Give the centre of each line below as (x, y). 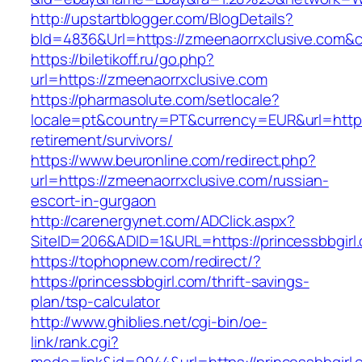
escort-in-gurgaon (94, 201)
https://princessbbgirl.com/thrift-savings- (170, 282)
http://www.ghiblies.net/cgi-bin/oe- (149, 322)
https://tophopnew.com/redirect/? (146, 261)
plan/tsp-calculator (96, 302)
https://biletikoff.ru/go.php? (123, 59)
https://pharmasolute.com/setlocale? (155, 100)
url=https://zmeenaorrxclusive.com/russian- (180, 181)
